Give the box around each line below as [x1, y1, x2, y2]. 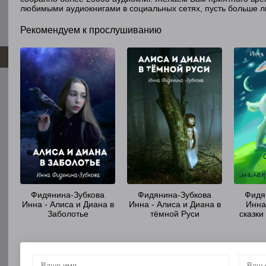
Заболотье [47, 209, 88, 218]
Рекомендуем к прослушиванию [20, 25, 161, 35]
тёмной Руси [150, 209, 199, 218]
